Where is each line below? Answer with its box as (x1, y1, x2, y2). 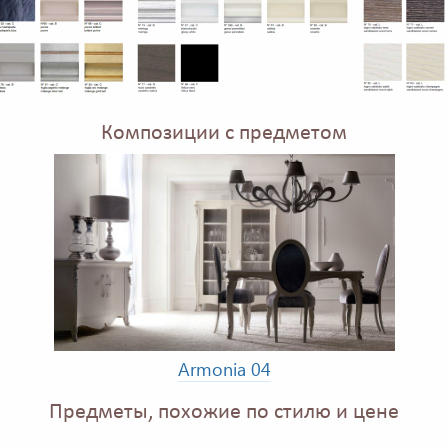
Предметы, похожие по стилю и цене (49, 401, 399, 423)
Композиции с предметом (101, 123, 347, 145)
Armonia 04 (177, 356, 271, 381)
